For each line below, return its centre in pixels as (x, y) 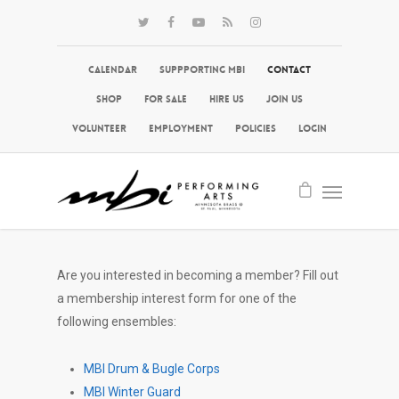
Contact (289, 70)
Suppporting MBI (202, 70)
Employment (181, 129)
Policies (256, 129)
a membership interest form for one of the (177, 298)
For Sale (166, 99)
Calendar (113, 70)
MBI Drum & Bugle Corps (152, 369)
